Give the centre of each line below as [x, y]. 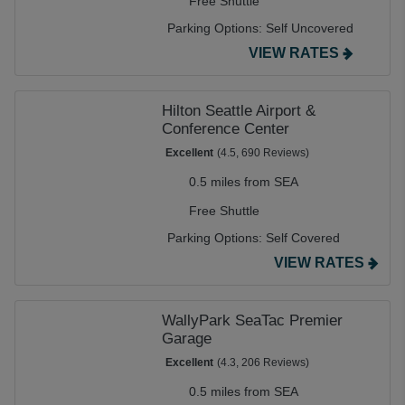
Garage [187, 339]
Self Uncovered [310, 28]
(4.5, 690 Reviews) [263, 153]
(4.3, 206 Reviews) [263, 363]
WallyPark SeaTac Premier [252, 320]
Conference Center [226, 129]
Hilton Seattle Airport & [239, 111]
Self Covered [303, 238]
